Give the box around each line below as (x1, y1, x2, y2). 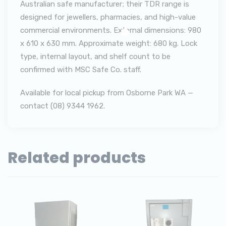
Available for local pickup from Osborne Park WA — (20, 88, 193, 97)
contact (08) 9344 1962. (20, 101, 105, 110)
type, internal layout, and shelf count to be (20, 52, 171, 61)
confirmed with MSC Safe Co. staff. (20, 65, 141, 74)
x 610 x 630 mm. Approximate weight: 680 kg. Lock (20, 39, 197, 48)
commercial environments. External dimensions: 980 (20, 26, 201, 35)
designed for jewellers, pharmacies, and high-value (20, 13, 196, 22)
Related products (8, 147, 146, 168)
